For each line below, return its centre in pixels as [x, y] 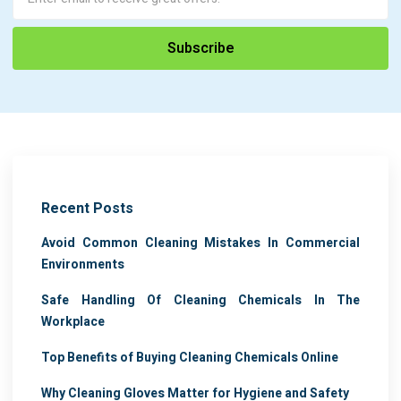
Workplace [73, 322]
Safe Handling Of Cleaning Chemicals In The [200, 301]
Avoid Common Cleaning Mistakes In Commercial [200, 243]
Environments [83, 265]
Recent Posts [87, 209]
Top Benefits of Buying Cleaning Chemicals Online [190, 358]
